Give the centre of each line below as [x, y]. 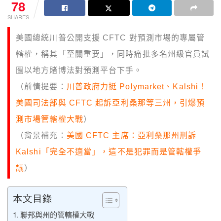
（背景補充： [41, 136]
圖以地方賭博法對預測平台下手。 [79, 71]
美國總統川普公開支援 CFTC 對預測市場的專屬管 [110, 38]
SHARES [18, 17]
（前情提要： [41, 87]
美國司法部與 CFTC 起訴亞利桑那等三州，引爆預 [110, 103]
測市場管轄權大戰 [50, 119]
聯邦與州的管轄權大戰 [57, 215]
